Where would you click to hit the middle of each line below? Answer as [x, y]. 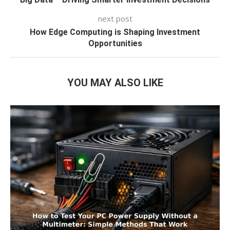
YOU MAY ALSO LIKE [115, 83]
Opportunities [115, 44]
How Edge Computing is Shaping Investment [115, 32]
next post [115, 19]
